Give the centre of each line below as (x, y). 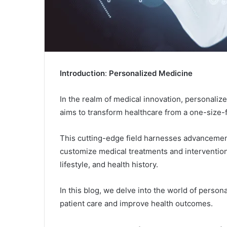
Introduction (82, 73)
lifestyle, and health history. (109, 165)
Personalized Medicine (151, 73)
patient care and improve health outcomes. (136, 204)
